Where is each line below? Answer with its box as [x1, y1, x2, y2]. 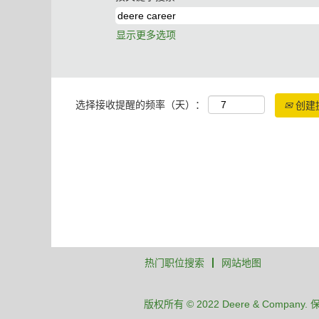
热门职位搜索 [145, 257, 204, 268]
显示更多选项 [116, 29, 176, 41]
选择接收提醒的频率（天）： [75, 98, 205, 110]
